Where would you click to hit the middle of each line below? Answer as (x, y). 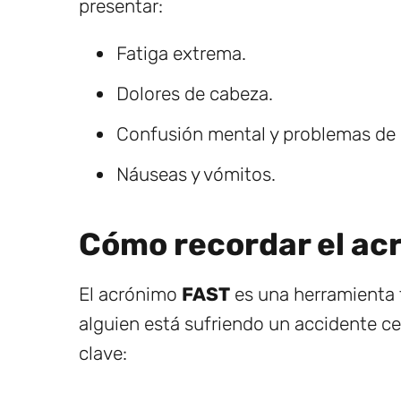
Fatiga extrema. (181, 53)
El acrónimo (130, 294)
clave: (103, 353)
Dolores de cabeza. (195, 93)
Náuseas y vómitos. (196, 174)
